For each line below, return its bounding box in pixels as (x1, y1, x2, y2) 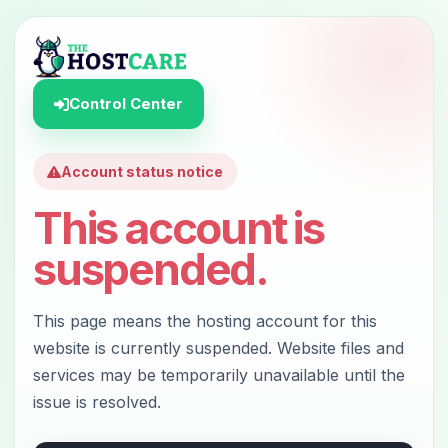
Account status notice (61, 163, 223, 180)
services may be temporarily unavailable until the (33, 365, 405, 385)
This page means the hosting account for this (33, 311, 377, 331)
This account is (33, 201, 324, 255)
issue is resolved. (33, 392, 161, 412)
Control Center (69, 94, 183, 113)
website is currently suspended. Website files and (33, 338, 404, 358)
